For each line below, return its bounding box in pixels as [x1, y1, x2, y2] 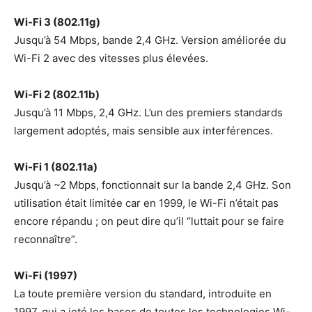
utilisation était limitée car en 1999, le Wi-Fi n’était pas [14, 196, 279, 210]
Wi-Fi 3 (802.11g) [14, 15, 100, 29]
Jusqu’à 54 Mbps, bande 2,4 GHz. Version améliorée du [14, 33, 286, 47]
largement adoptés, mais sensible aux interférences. [14, 124, 273, 138]
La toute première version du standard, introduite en [14, 287, 272, 301]
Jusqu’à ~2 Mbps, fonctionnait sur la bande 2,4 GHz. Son [14, 178, 291, 192]
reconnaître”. [14, 233, 77, 247]
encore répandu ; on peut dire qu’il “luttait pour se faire [14, 214, 284, 228]
